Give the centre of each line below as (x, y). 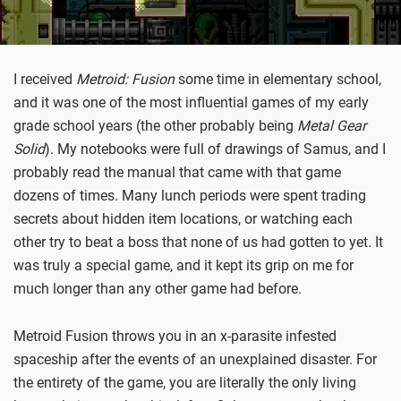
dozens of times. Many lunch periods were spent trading (190, 196)
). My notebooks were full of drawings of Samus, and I (215, 149)
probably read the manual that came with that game (177, 173)
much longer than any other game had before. (158, 289)
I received (45, 80)
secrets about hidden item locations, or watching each (183, 219)
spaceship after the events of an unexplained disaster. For (195, 359)
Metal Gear (332, 126)
